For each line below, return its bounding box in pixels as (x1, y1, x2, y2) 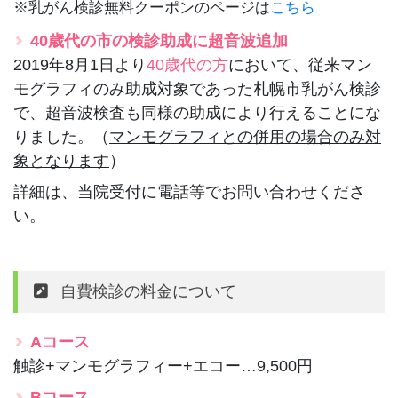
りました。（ (13, 127, 109, 146)
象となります (13, 151, 109, 170)
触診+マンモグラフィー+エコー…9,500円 (13, 356, 313, 375)
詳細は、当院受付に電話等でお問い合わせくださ (13, 182, 365, 201)
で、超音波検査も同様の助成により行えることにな (13, 103, 381, 122)
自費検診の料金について (60, 282, 236, 300)
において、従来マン (228, 55, 372, 74)
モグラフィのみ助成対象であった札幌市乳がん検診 (13, 79, 381, 98)
